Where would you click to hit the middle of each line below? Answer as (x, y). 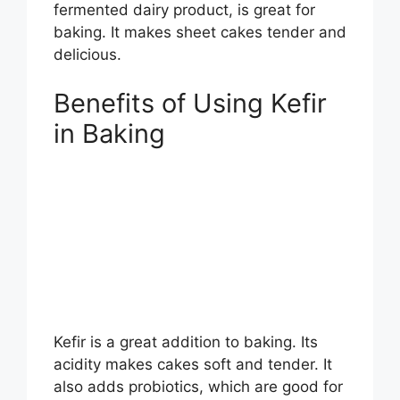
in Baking (109, 134)
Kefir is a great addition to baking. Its (186, 342)
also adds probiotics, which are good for (198, 386)
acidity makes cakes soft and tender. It (193, 364)
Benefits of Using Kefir (190, 104)
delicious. (87, 54)
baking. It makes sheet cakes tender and (200, 32)
